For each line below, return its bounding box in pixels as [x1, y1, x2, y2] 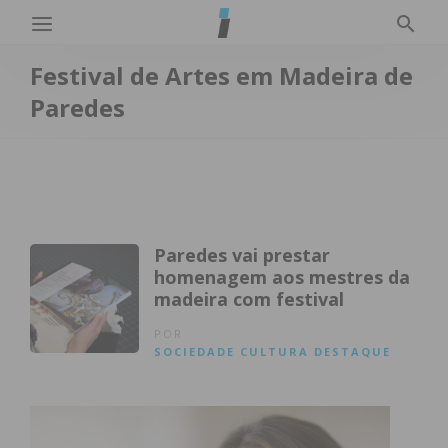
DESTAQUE [314, 344, 392, 359]
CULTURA [240, 344, 310, 359]
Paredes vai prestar [154, 243, 331, 267]
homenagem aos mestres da [154, 265, 411, 289]
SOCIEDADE [154, 344, 236, 359]
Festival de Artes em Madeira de [30, 59, 413, 92]
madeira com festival [154, 287, 345, 311]
